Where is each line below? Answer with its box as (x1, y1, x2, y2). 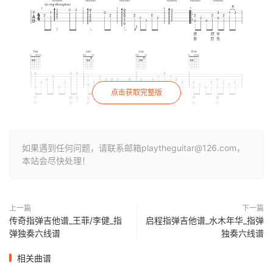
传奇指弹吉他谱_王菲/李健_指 (9, 214, 122, 225)
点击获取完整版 (111, 87, 162, 97)
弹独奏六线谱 (9, 227, 60, 238)
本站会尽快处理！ (22, 155, 90, 166)
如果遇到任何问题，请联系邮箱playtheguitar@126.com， (22, 142, 245, 153)
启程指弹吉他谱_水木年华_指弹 (146, 214, 264, 225)
